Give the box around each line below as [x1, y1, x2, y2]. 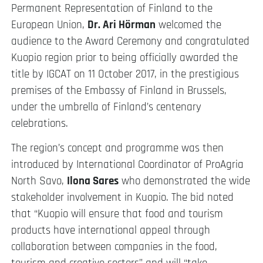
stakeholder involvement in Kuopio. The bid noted [11, 190, 234, 205]
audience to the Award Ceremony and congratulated [11, 33, 249, 49]
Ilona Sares [67, 173, 119, 188]
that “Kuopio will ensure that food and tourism [11, 206, 223, 221]
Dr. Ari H [87, 17, 125, 32]
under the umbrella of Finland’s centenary [11, 99, 201, 114]
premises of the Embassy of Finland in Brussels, [11, 83, 227, 98]
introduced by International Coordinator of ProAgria [11, 157, 244, 172]
